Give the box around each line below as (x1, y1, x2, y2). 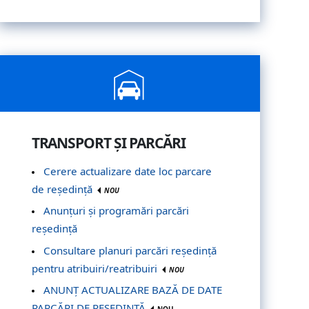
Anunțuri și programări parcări (43, 203, 190, 218)
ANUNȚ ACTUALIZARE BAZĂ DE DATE (43, 283, 223, 297)
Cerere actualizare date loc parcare (43, 163, 212, 178)
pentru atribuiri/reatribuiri (31, 261, 160, 275)
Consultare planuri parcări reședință (43, 243, 217, 257)
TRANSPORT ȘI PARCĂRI (31, 132, 186, 152)
